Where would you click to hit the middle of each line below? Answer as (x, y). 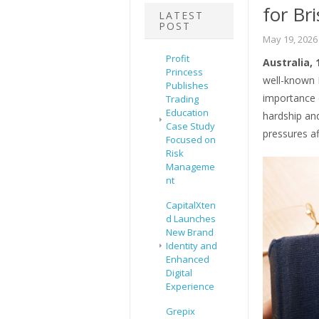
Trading (182, 99)
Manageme (190, 167)
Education (187, 113)
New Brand (190, 232)
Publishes (187, 86)
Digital (179, 273)
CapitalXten (191, 205)
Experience (190, 287)
